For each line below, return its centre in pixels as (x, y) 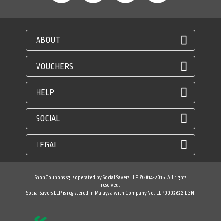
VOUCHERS (55, 67)
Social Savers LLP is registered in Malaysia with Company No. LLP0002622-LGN (110, 193)
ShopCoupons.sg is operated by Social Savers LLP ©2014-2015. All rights (110, 177)
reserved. (110, 185)
